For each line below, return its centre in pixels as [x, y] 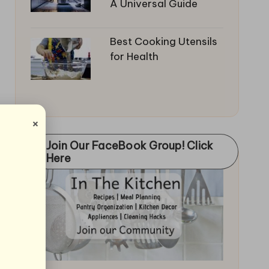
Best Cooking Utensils [163, 41]
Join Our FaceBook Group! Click [130, 146]
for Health [134, 56]
